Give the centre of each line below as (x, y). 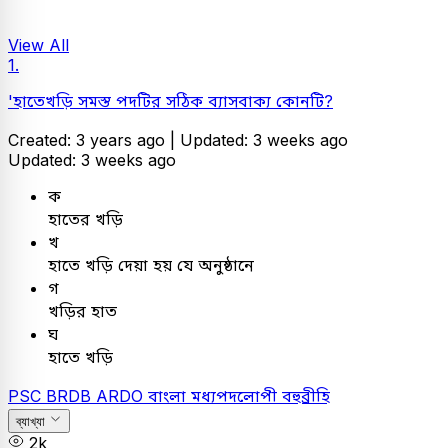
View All (38, 45)
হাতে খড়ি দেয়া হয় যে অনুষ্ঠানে (151, 265)
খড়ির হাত (82, 311)
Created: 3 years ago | (94, 140)
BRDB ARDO (97, 396)
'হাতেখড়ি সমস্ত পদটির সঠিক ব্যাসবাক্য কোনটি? (170, 101)
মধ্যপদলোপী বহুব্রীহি (260, 396)
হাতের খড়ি (85, 219)
